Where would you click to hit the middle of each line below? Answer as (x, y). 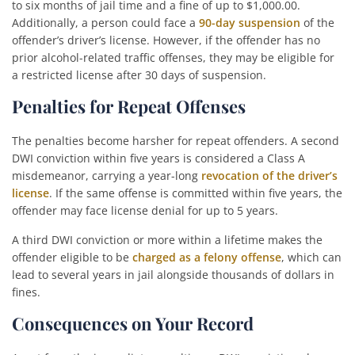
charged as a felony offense (207, 257)
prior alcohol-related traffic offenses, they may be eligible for (173, 57)
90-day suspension (250, 23)
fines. (26, 292)
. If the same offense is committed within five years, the (196, 193)
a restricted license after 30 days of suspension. (139, 75)
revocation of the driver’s (269, 176)
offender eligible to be (72, 257)
